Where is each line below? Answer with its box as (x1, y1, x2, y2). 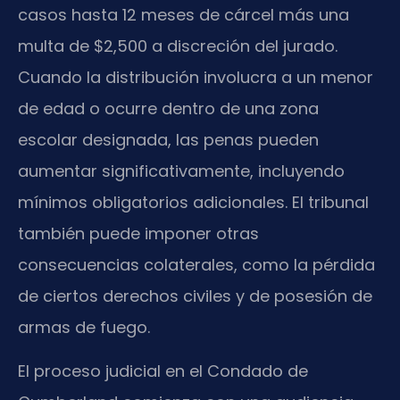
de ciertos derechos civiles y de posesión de (18, 284, 372, 307)
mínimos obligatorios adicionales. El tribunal (18, 190, 369, 213)
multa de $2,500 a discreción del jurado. (18, 34, 337, 57)
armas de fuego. (18, 315, 150, 338)
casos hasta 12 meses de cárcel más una (18, 3, 349, 26)
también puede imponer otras (18, 221, 259, 245)
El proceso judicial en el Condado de (18, 360, 308, 383)
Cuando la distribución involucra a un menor (18, 65, 373, 88)
